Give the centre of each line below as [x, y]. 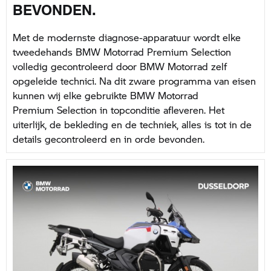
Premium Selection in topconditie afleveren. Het [119, 109]
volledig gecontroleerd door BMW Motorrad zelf [120, 66]
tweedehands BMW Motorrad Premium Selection [122, 51]
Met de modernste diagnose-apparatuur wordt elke [127, 37]
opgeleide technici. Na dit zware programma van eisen [134, 80]
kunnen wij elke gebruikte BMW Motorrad [106, 95]
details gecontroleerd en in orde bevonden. [109, 139]
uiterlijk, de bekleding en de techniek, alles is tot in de [132, 124]
